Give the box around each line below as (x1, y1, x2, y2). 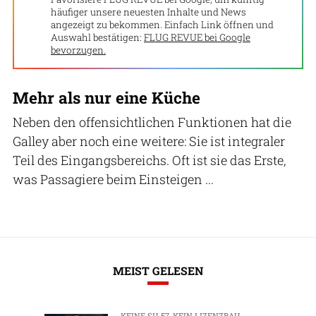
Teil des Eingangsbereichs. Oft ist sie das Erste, (13, 152, 286, 169)
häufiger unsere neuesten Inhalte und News (51, 6, 246, 19)
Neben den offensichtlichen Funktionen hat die (13, 114, 291, 131)
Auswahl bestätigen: (51, 31, 142, 44)
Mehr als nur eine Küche (13, 87, 200, 109)
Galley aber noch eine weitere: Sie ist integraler (13, 133, 285, 150)
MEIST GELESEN (113, 262, 203, 278)
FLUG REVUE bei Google (144, 31, 250, 44)
